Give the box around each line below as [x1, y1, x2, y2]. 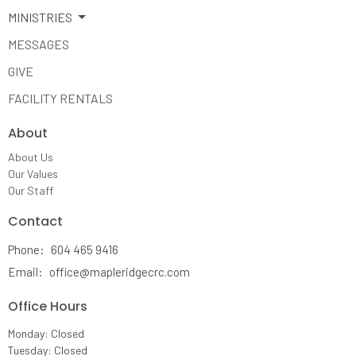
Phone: [8, 242, 47, 257]
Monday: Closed [8, 327, 84, 341]
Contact [8, 212, 63, 231]
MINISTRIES [8, 9, 72, 25]
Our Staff [8, 184, 53, 198]
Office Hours [8, 296, 87, 315]
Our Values [8, 167, 58, 181]
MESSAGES [8, 36, 69, 52]
